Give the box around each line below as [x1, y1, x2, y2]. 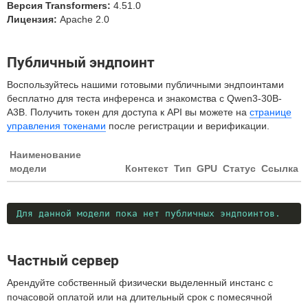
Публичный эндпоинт [7, 54, 155, 71]
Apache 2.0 [57, 14, 109, 25]
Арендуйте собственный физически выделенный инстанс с [7, 277, 273, 288]
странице [250, 107, 291, 118]
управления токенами [7, 120, 106, 131]
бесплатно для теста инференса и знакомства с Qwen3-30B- [7, 93, 282, 104]
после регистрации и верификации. [106, 120, 269, 131]
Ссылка [261, 163, 298, 174]
